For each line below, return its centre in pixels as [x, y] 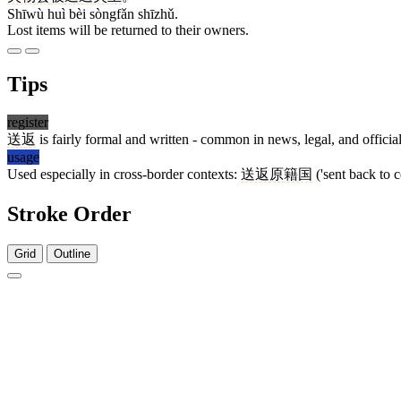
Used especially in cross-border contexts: [124, 175]
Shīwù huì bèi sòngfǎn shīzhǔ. [93, 14]
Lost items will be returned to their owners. [128, 30]
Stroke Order [69, 214]
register [28, 123]
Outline [72, 253]
